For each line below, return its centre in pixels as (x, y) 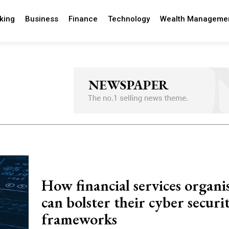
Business (41, 19)
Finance (83, 19)
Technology (129, 19)
